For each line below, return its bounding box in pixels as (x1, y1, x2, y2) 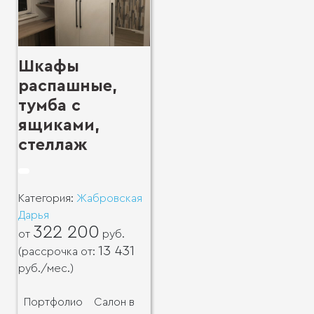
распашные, (18, 78, 117, 95)
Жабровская (76, 193, 142, 205)
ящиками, (18, 117, 100, 135)
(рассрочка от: (18, 246, 98, 258)
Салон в (94, 296, 135, 308)
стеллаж (18, 137, 88, 154)
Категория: (18, 193, 76, 205)
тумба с (18, 97, 81, 115)
